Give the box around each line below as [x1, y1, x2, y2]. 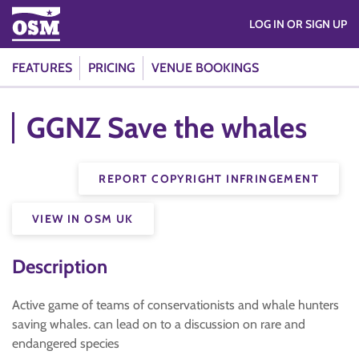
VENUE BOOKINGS [151, 60, 259, 75]
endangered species [12, 336, 119, 351]
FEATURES [12, 60, 72, 75]
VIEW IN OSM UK [32, 212, 134, 226]
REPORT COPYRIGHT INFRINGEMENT [99, 171, 319, 186]
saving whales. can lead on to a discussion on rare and [12, 317, 305, 332]
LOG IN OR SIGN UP [287, 17, 347, 31]
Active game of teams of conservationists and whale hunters [12, 297, 339, 313]
